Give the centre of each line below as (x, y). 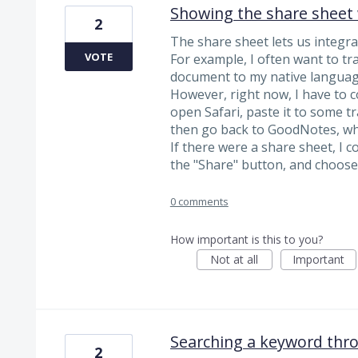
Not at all (235, 259)
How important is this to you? (246, 239)
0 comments (199, 201)
